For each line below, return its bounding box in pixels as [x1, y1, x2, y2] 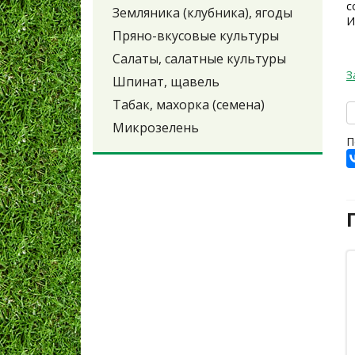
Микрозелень [113, 119, 199, 137]
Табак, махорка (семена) [113, 96, 265, 114]
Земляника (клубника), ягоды [113, 4, 292, 22]
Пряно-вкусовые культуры [113, 27, 279, 45]
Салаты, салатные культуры [113, 50, 286, 68]
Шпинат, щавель [113, 73, 219, 91]
